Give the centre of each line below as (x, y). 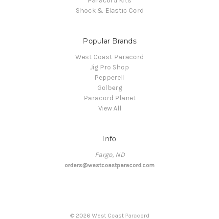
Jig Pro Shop (109, 67)
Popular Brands (109, 41)
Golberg (109, 88)
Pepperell (109, 78)
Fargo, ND (109, 155)
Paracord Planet (109, 98)
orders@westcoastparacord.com (109, 165)
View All (109, 109)
